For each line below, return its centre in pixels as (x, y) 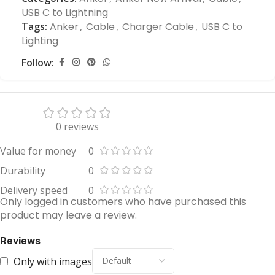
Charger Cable (158, 27)
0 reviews (77, 126)
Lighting (40, 41)
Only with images (53, 261)
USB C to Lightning (65, 13)
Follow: (38, 62)
